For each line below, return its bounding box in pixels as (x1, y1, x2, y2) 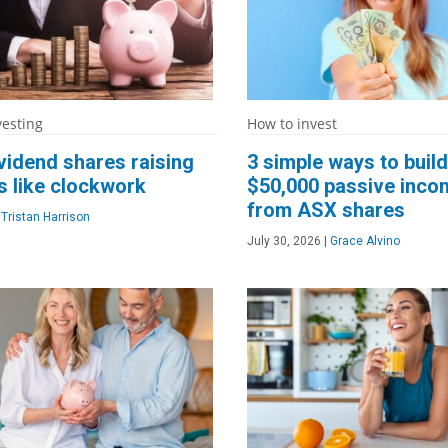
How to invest (246, 114, 337, 134)
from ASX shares (246, 198, 405, 223)
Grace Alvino (326, 234, 400, 249)
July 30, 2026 (246, 234, 321, 249)
